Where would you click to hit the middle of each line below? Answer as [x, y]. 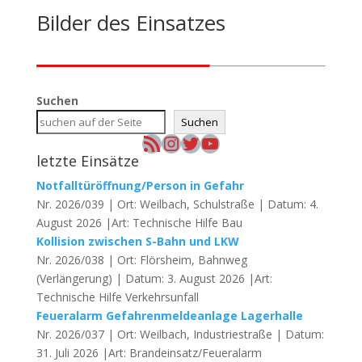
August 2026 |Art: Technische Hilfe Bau [139, 223]
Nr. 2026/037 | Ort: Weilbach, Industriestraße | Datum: [180, 334]
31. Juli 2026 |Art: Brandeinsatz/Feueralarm [149, 353]
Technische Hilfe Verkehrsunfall [117, 297]
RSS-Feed [162, 142]
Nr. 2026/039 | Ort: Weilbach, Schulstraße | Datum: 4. [177, 204]
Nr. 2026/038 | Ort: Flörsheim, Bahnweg [141, 260]
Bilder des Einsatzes [130, 23]
